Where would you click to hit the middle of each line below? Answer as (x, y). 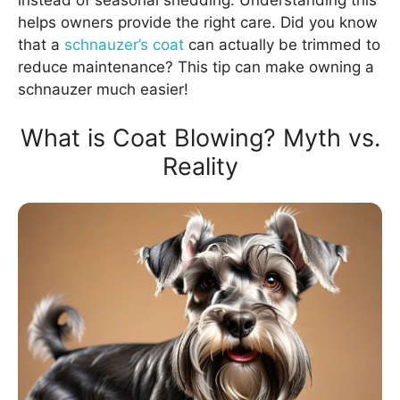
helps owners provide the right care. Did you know (198, 23)
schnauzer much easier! (103, 90)
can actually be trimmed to (282, 45)
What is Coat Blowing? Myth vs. (200, 137)
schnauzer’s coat (124, 45)
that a (41, 45)
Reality (200, 166)
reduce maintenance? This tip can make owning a (196, 67)
